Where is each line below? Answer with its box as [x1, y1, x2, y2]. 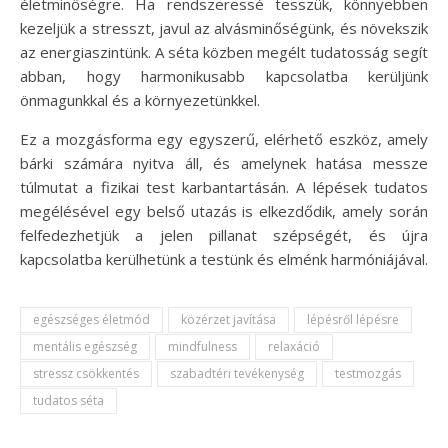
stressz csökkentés [33, 364, 139, 382]
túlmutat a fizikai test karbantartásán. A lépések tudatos [20, 176, 428, 197]
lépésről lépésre [307, 310, 399, 328]
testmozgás [335, 364, 401, 382]
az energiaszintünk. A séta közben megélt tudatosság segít [20, 41, 428, 62]
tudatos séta [33, 391, 104, 409]
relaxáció [268, 337, 320, 355]
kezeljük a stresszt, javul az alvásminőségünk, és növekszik [20, 17, 428, 38]
